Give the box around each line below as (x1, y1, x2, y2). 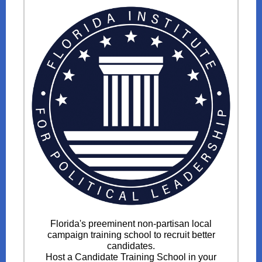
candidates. (107, 241, 155, 251)
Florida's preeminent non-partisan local (50, 219, 212, 229)
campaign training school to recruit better (47, 230, 215, 240)
